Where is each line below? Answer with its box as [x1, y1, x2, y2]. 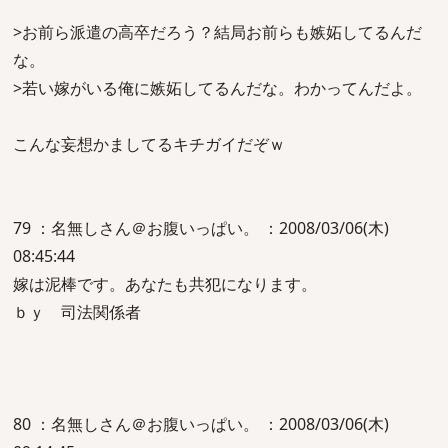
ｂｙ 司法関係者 [13, 301, 141, 323]
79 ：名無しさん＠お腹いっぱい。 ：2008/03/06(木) [13, 217, 389, 239]
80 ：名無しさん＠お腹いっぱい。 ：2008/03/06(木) [13, 413, 389, 435]
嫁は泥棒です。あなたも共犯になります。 [13, 273, 317, 295]
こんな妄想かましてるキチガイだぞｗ [13, 133, 285, 155]
